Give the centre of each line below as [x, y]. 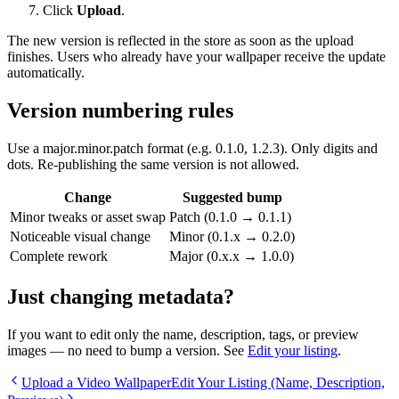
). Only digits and [329, 149]
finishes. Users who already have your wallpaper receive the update [196, 57]
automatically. [46, 73]
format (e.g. [179, 149]
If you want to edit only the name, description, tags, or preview [183, 334]
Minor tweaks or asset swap [88, 217]
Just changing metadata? [121, 296]
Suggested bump [232, 198]
